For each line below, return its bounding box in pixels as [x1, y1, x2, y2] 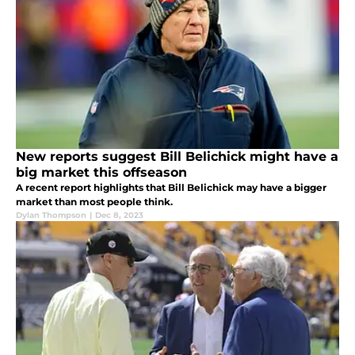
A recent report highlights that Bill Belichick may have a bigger [16, 181, 326, 194]
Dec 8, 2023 [95, 210, 143, 221]
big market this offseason [16, 165, 187, 181]
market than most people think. [16, 196, 173, 208]
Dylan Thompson [16, 210, 86, 221]
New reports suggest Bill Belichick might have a [16, 149, 338, 165]
